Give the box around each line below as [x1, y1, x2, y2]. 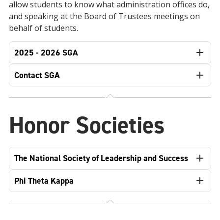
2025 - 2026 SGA [14, 47, 78, 58]
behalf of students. [9, 23, 80, 33]
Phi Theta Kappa [14, 175, 74, 187]
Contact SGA [14, 69, 60, 81]
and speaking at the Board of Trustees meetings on [9, 11, 200, 22]
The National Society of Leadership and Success [14, 152, 188, 164]
